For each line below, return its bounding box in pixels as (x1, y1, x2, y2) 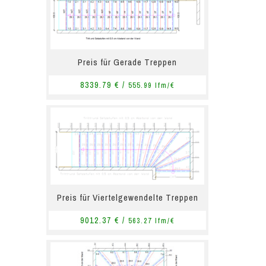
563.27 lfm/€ (128, 216, 175, 226)
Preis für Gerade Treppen (78, 56, 177, 69)
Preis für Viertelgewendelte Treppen (56, 191, 198, 204)
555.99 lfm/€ (128, 81, 175, 91)
